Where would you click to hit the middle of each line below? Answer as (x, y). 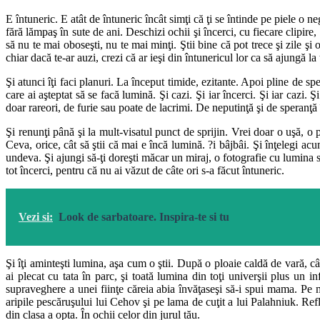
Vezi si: (36, 216)
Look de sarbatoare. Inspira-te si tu (144, 216)
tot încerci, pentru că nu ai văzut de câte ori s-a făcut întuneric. (145, 170)
